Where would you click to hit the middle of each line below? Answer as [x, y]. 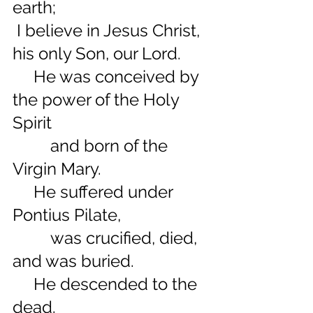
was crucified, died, [31, 238]
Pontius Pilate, [67, 215]
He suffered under [23, 192]
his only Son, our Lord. [97, 53]
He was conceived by [23, 77]
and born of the [31, 146]
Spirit [32, 123]
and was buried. [73, 261]
